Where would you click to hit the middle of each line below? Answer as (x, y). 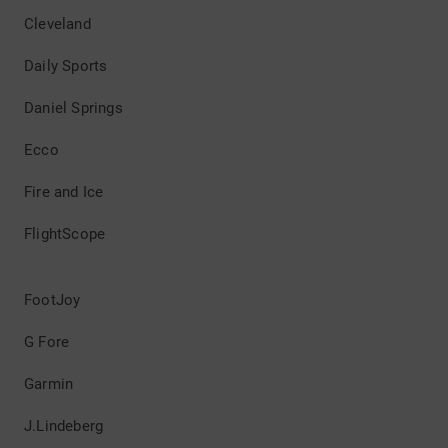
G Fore (47, 342)
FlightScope (65, 234)
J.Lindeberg (64, 426)
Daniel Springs (73, 108)
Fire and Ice (64, 192)
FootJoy (52, 300)
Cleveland (57, 24)
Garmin (49, 384)
